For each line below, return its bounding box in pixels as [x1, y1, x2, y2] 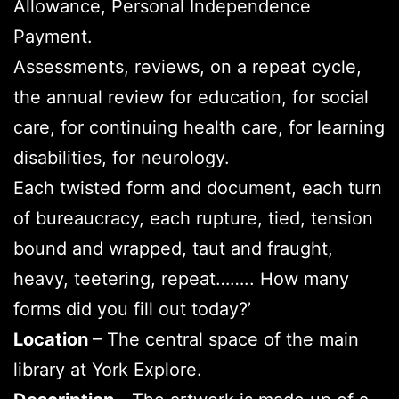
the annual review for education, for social [13, 85, 369, 108]
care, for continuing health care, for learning [13, 116, 385, 138]
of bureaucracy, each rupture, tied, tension [13, 207, 373, 229]
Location [13, 328, 93, 350]
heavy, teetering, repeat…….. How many [13, 267, 349, 289]
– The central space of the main [93, 328, 359, 350]
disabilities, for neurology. [13, 146, 230, 168]
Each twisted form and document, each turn [13, 176, 382, 199]
